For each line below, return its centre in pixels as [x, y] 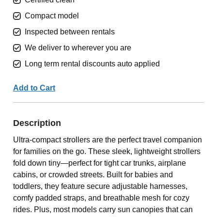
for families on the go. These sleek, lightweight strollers [107, 151]
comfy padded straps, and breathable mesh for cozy [101, 198]
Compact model [52, 16]
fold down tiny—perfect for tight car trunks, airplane [99, 163]
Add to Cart [34, 88]
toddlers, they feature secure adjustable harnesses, [100, 186]
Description [37, 123]
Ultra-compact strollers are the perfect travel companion [107, 140]
